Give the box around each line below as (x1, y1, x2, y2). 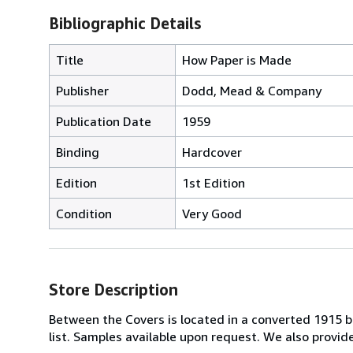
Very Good (182, 205, 242, 221)
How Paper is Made (182, 51, 292, 68)
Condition (56, 205, 112, 221)
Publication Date (56, 113, 151, 129)
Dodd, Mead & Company (182, 82, 321, 98)
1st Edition (182, 174, 245, 191)
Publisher (56, 82, 109, 98)
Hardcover (182, 143, 242, 160)
